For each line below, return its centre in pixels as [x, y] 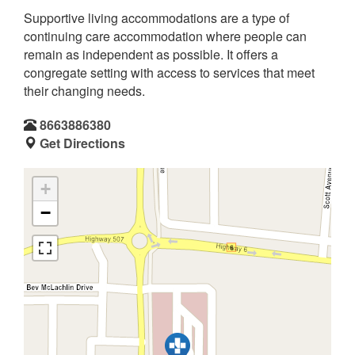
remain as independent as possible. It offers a [151, 54]
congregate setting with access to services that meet [169, 72]
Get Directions [82, 143]
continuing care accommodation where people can [165, 36]
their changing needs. [84, 90]
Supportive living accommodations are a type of [157, 17]
